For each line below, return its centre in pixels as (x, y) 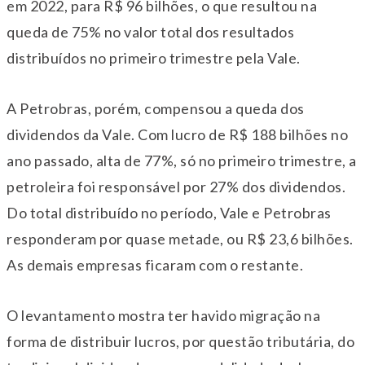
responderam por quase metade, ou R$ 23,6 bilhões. (180, 238)
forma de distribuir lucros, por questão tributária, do (180, 341)
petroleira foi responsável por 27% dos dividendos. (176, 186)
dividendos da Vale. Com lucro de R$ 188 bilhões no (177, 134)
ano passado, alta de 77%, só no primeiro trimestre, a (182, 160)
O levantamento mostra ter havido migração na (163, 315)
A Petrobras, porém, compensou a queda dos (156, 108)
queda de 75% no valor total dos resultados (150, 31)
